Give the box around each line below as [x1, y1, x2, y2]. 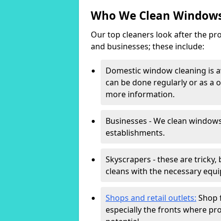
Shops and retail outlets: [106, 192, 196, 203]
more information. [106, 89, 175, 100]
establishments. [106, 127, 165, 138]
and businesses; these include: [91, 41, 204, 52]
